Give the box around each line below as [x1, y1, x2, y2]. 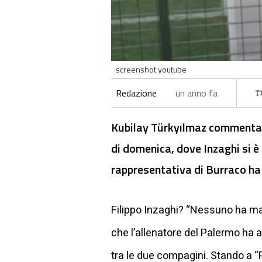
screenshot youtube [116, 63, 187, 75]
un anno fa [175, 85, 218, 100]
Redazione [116, 85, 157, 100]
